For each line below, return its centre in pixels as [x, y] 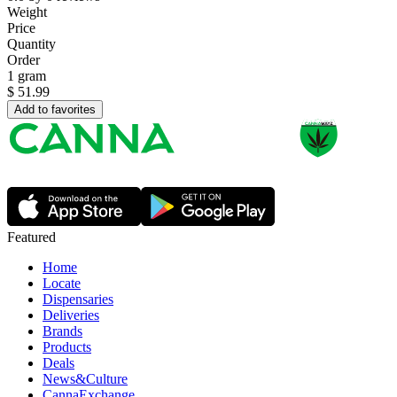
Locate [62, 284]
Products [67, 347]
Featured [31, 237]
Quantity [31, 44]
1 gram [27, 76]
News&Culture [85, 379]
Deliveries [71, 315]
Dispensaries [78, 300]
